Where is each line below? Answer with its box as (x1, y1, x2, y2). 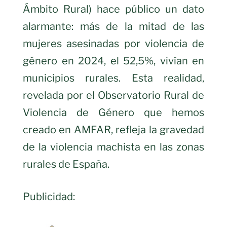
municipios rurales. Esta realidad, (23, 71, 204, 84)
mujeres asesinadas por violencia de (23, 37, 204, 50)
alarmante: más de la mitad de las (23, 20, 204, 32)
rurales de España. (23, 158, 109, 170)
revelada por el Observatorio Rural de (23, 89, 204, 101)
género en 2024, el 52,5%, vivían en (23, 54, 204, 67)
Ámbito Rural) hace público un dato (23, 3, 204, 15)
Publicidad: (23, 190, 75, 203)
